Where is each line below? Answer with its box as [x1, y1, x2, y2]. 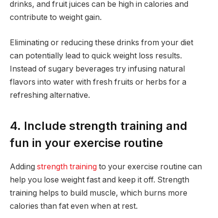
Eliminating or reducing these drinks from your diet [10, 37, 193, 47]
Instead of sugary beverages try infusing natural [10, 64, 185, 73]
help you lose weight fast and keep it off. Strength [10, 175, 189, 185]
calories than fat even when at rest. [10, 201, 138, 211]
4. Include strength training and [10, 119, 187, 133]
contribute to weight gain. [10, 13, 102, 22]
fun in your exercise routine [10, 136, 163, 150]
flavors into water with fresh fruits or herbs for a [10, 77, 186, 87]
